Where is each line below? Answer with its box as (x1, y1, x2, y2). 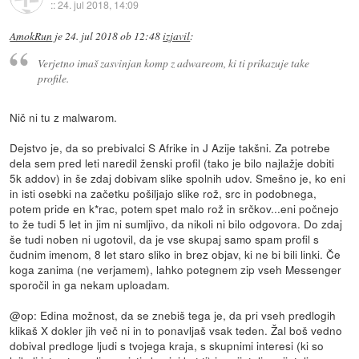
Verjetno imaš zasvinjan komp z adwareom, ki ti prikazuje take (37, 54, 309, 71)
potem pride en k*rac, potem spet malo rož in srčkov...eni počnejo (10, 200, 340, 216)
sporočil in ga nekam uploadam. (10, 276, 171, 292)
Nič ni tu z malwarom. (10, 108, 118, 125)
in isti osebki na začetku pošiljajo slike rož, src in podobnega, (10, 184, 317, 201)
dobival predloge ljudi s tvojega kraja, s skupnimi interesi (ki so (10, 337, 325, 353)
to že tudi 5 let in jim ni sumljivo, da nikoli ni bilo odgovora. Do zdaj (10, 215, 343, 232)
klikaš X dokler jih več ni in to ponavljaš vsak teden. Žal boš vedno (10, 321, 343, 338)
